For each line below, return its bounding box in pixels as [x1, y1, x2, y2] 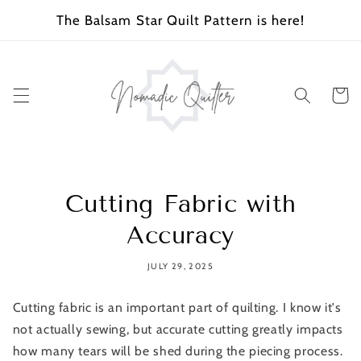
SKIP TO [20, 4, 72, 20]
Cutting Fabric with [64, 189, 297, 219]
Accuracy [127, 221, 234, 251]
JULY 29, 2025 [147, 260, 214, 272]
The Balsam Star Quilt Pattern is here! [56, 11, 305, 28]
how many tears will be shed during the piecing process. [12, 343, 343, 359]
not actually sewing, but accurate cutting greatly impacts [12, 322, 343, 338]
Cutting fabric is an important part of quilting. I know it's [12, 300, 342, 316]
